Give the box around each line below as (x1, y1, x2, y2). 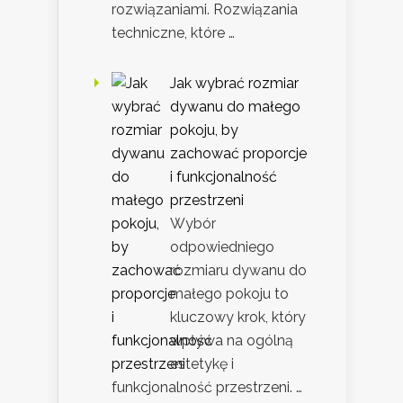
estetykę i (170, 355, 234, 373)
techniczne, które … (112, 24, 235, 42)
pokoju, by (170, 121, 238, 139)
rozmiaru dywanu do (170, 262, 307, 280)
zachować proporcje (170, 145, 307, 163)
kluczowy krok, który (170, 309, 306, 327)
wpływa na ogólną (170, 332, 293, 350)
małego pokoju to (170, 285, 289, 303)
